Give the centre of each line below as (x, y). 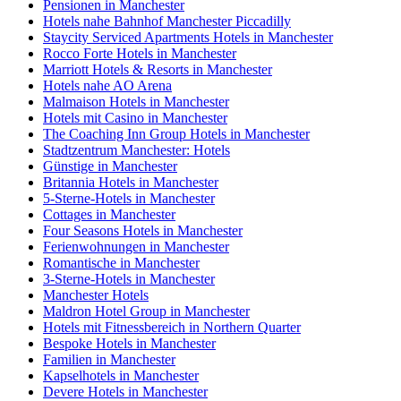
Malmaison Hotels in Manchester (136, 101)
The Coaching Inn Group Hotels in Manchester (176, 133)
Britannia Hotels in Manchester (131, 182)
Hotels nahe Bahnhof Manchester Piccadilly (167, 21)
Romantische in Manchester (121, 262)
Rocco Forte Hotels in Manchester (140, 53)
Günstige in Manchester (110, 166)
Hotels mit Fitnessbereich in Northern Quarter (172, 327)
